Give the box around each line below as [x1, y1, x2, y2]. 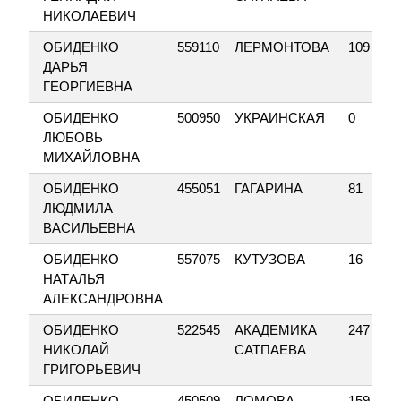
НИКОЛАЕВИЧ [43, 8, 136, 23]
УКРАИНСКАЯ [235, 110, 325, 125]
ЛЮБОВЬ [43, 130, 103, 145]
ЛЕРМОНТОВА [235, 39, 329, 55]
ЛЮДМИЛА [43, 200, 113, 216]
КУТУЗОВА [235, 252, 305, 267]
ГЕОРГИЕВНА [43, 79, 132, 94]
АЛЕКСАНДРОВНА [43, 291, 163, 306]
